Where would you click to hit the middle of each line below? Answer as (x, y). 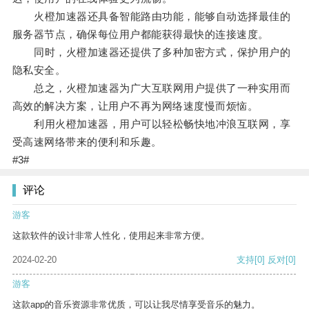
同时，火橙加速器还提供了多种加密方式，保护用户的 (151, 52)
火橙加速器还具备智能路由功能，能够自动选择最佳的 (151, 17)
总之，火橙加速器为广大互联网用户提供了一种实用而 (151, 88)
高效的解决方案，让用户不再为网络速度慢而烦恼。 (135, 106)
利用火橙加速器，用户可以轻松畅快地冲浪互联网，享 (151, 124)
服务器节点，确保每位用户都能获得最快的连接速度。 (140, 34)
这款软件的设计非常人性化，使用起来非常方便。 (111, 236)
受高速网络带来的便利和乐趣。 (87, 142)
